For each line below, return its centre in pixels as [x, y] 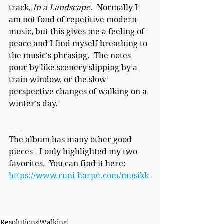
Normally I [118, 7]
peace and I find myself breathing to [79, 43]
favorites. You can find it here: [69, 163]
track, [21, 7]
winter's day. [33, 103]
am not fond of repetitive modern [74, 19]
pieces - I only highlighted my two [74, 151]
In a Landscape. [65, 7]
